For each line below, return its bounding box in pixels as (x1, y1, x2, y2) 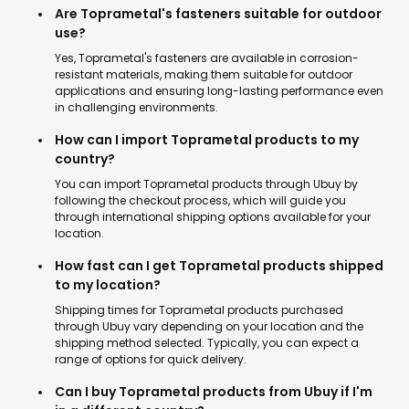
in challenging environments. (55, 100, 218, 115)
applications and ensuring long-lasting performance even (55, 83, 383, 99)
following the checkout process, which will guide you (55, 193, 346, 208)
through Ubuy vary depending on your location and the (55, 319, 363, 334)
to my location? (55, 276, 161, 294)
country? (55, 150, 115, 168)
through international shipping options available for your (55, 209, 371, 225)
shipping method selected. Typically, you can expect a (55, 335, 359, 351)
